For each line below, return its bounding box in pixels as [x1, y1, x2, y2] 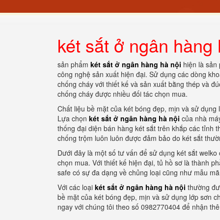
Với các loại [57, 182, 95, 192]
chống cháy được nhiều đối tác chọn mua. [57, 89, 188, 99]
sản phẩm [57, 59, 90, 69]
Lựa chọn [57, 113, 89, 123]
